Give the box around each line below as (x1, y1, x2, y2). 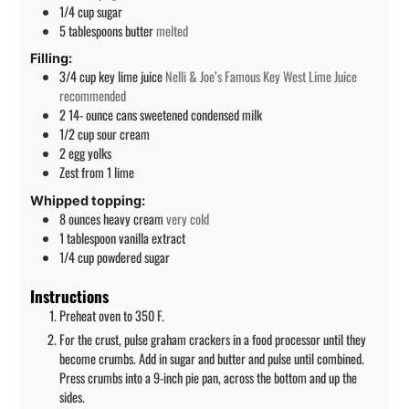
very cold (166, 208, 209, 228)
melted (156, 20, 188, 40)
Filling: (30, 50, 72, 67)
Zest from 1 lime (59, 163, 134, 183)
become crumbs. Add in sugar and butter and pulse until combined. (59, 348, 364, 368)
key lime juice (99, 67, 163, 87)
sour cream (97, 124, 150, 144)
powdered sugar (97, 246, 170, 267)
